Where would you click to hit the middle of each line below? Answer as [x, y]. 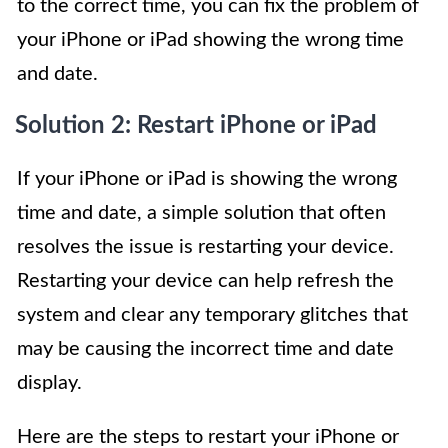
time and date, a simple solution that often [201, 213]
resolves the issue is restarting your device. [205, 247]
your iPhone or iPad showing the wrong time [210, 40]
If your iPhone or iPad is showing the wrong [207, 179]
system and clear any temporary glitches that [212, 315]
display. [49, 383]
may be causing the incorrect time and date [205, 349]
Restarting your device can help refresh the [205, 281]
